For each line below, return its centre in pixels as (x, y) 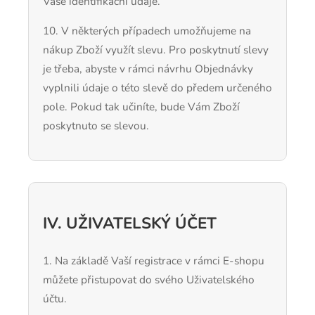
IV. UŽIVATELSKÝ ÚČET (130, 224)
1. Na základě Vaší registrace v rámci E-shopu (154, 260)
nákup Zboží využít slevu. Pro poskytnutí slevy (156, 50)
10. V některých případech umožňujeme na (147, 31)
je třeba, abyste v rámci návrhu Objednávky (148, 69)
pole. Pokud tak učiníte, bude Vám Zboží (141, 107)
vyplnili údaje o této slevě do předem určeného (157, 88)
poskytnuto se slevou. (96, 126)
